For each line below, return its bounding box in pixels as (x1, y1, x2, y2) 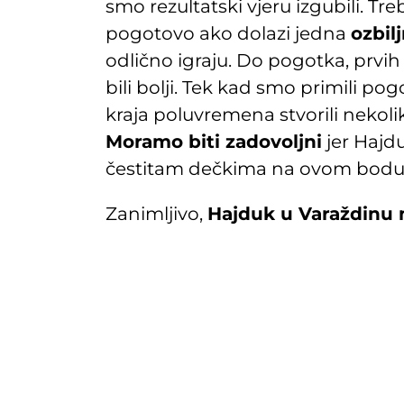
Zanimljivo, (106, 202, 207, 225)
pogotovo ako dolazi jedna (106, 22, 351, 44)
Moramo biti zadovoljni (106, 130, 322, 152)
